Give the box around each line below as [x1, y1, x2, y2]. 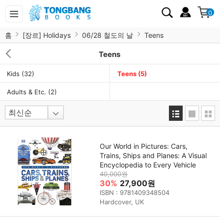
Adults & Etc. [7, 88, 48, 96]
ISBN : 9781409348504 [100, 188, 170, 196]
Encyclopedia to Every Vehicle [100, 160, 196, 169]
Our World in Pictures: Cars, [100, 141, 188, 150]
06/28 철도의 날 [82, 31, 133, 39]
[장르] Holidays [23, 31, 71, 39]
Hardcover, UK [100, 197, 144, 206]
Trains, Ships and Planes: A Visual [100, 151, 207, 160]
